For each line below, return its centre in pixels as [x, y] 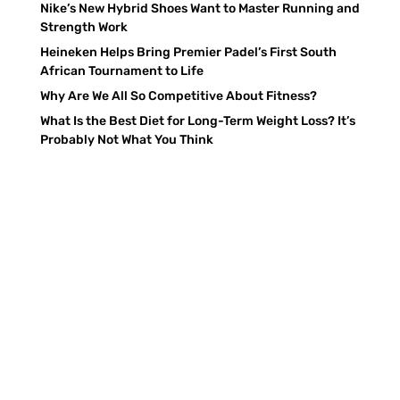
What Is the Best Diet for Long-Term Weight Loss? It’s [197, 121]
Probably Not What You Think [126, 139]
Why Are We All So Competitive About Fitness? [178, 96]
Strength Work [83, 27]
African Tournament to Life [121, 71]
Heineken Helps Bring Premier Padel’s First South [188, 52]
